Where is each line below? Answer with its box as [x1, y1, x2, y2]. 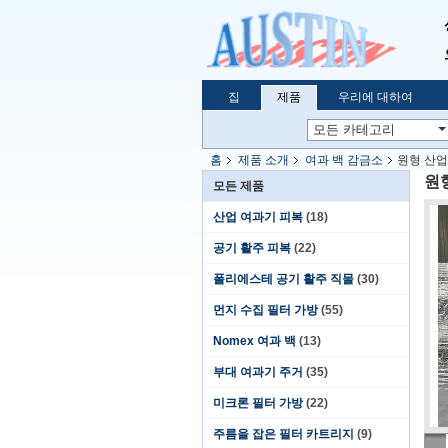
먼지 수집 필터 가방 [213, 303, 318, 317]
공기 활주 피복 [213, 241, 291, 255]
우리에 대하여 [338, 90, 413, 104]
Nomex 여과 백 [213, 334, 296, 348]
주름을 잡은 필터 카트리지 [213, 427, 354, 441]
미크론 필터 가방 [213, 396, 303, 410]
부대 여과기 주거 [213, 365, 303, 379]
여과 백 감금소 [305, 153, 383, 167]
